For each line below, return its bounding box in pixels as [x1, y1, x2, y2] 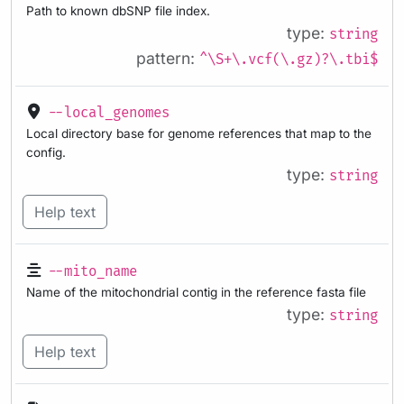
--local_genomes [48, 105, 170, 123]
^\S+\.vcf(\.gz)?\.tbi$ [199, 50, 378, 69]
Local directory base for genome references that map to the [26, 126, 372, 142]
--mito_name [48, 262, 137, 280]
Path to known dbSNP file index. [26, 3, 210, 18]
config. [26, 145, 66, 161]
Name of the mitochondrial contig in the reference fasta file [26, 284, 366, 299]
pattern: [136, 48, 199, 68]
